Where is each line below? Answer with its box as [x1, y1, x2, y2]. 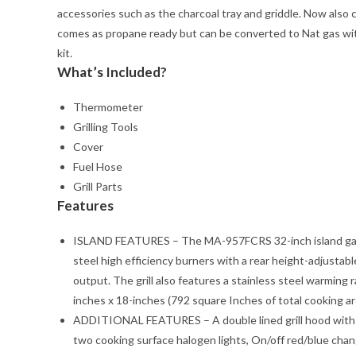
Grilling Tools [73, 120, 138, 133]
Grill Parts [73, 180, 122, 193]
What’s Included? [57, 64, 167, 80]
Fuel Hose [73, 160, 122, 173]
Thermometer [73, 100, 143, 114]
